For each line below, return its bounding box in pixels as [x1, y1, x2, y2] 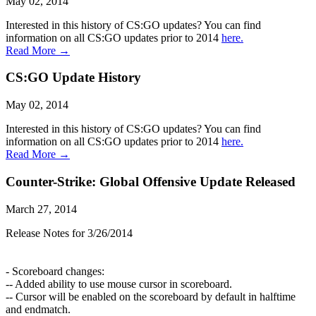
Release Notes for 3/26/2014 [6, 226, 133, 239]
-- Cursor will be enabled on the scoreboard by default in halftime [6, 290, 296, 303]
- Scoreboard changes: [6, 265, 104, 277]
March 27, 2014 [6, 202, 77, 215]
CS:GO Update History [6, 70, 141, 85]
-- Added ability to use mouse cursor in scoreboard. [6, 277, 232, 290]
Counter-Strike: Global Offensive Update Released [6, 174, 296, 189]
